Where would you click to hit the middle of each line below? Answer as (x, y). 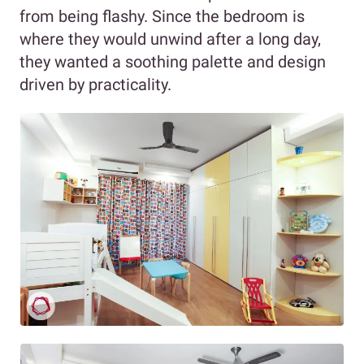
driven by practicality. (95, 85)
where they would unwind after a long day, (170, 39)
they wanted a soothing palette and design (173, 62)
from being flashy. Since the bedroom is (162, 17)
